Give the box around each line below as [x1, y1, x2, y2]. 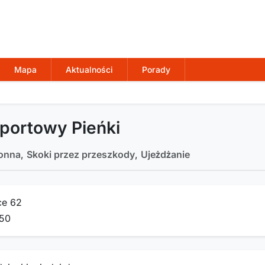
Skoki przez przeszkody [27, 148, 135, 160]
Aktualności [66, 64, 114, 75]
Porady [142, 64, 170, 75]
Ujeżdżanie [141, 148, 190, 160]
